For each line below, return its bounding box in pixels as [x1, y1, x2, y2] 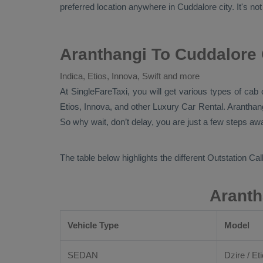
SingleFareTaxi [71, 86, 128, 96]
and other [112, 102, 153, 112]
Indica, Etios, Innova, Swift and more [60, 71, 200, 81]
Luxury [153, 102, 182, 112]
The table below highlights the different [60, 153, 207, 163]
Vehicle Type [68, 220, 119, 230]
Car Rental [181, 102, 223, 112]
